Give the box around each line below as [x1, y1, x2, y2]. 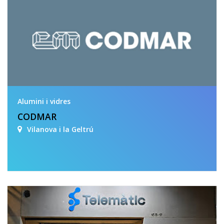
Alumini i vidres [17, 96, 70, 106]
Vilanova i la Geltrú [26, 124, 93, 134]
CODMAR [17, 110, 56, 122]
